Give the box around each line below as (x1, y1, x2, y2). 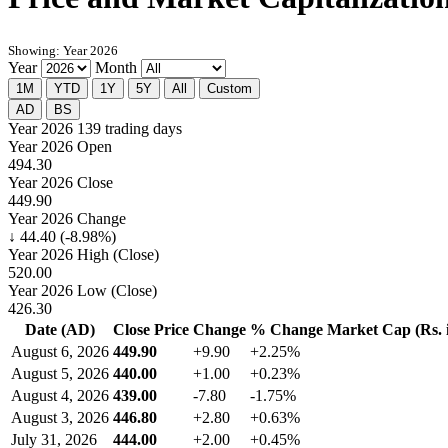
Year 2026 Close (8, 174, 113, 192)
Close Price (113, 321, 189, 339)
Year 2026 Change (8, 210, 126, 228)
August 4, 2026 (11, 387, 109, 405)
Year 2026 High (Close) (8, 246, 159, 264)
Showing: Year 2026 (8, 43, 118, 59)
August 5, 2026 (11, 365, 109, 383)
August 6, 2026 (11, 343, 109, 361)
